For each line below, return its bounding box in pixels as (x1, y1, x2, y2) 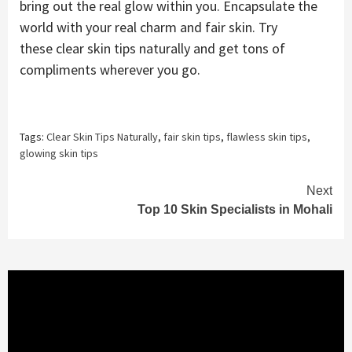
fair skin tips (163, 129, 221, 144)
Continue (19, 180, 120, 207)
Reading (19, 206, 112, 233)
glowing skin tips (20, 145, 98, 160)
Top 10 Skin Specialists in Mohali (137, 202, 332, 216)
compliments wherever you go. (20, 60, 200, 79)
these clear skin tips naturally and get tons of (20, 38, 285, 57)
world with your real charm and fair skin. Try (20, 17, 277, 36)
